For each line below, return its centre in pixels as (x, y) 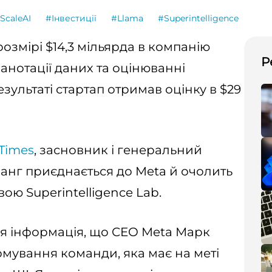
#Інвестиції (71, 18)
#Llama (127, 18)
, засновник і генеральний (118, 150)
